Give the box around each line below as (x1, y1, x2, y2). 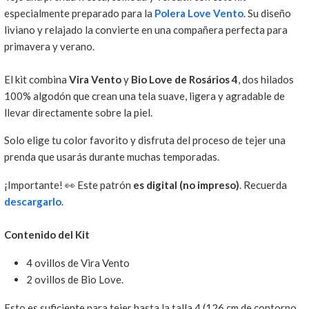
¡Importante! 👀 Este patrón (3, 179, 133, 192)
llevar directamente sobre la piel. (3, 106, 152, 119)
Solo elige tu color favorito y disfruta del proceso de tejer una (3, 134, 286, 147)
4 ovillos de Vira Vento (26, 257, 130, 270)
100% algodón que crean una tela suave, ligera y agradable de (3, 89, 285, 102)
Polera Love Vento (154, 6, 243, 19)
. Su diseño (243, 6, 291, 19)
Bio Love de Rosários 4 (130, 72, 238, 86)
